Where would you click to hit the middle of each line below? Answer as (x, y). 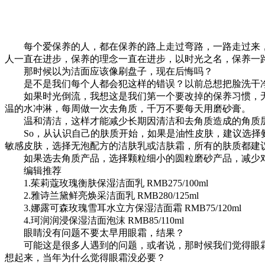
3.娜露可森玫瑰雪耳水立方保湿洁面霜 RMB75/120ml (123, 208)
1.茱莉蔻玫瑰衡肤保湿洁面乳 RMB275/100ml (106, 183)
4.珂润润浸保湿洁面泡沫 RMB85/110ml (94, 220)
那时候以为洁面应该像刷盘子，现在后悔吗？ (109, 71)
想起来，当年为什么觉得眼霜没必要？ (85, 257)
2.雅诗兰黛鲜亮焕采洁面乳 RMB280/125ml (102, 195)
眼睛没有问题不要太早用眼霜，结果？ (95, 232)
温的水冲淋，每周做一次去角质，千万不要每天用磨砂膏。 (128, 108)
